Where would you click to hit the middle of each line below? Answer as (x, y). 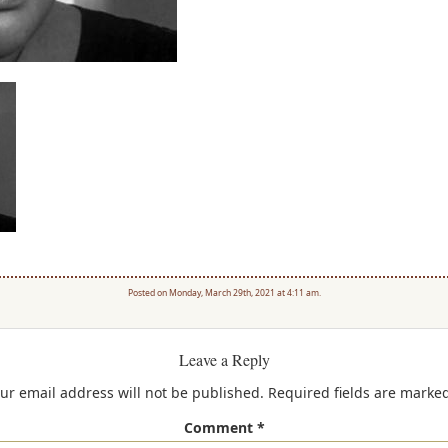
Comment (220, 427)
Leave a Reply (224, 359)
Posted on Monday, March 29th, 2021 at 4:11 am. (224, 292)
